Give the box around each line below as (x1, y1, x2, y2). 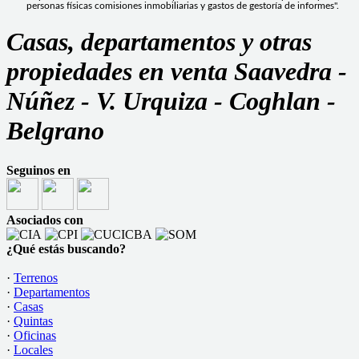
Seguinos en (6, 163, 71, 177)
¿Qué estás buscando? (6, 241, 126, 256)
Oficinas (14, 328, 56, 342)
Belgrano (6, 116, 104, 146)
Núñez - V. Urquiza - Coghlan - (6, 87, 336, 116)
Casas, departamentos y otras (6, 27, 312, 57)
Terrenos (14, 270, 58, 284)
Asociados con (6, 212, 83, 227)
